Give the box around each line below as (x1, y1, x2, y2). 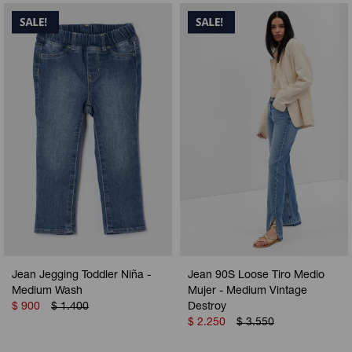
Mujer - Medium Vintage (188, 286, 307, 298)
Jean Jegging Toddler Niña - (12, 270, 151, 282)
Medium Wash (12, 286, 82, 298)
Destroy (188, 302, 226, 313)
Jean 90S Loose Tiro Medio (188, 270, 324, 282)
